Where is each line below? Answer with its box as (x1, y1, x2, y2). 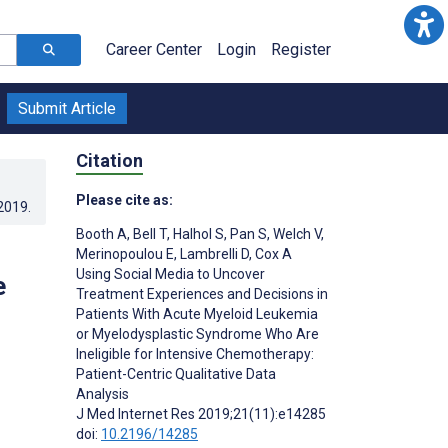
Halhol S (170, 225, 224, 242)
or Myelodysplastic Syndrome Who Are (76, 325, 319, 342)
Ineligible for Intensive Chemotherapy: (76, 345, 314, 362)
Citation (76, 149, 143, 171)
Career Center (106, 40, 202, 59)
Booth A (76, 225, 127, 242)
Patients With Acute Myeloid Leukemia (76, 305, 318, 322)
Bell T (130, 225, 167, 242)
